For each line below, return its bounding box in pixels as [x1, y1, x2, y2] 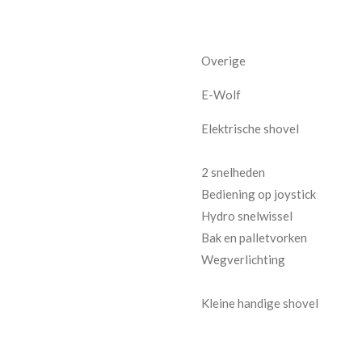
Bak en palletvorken [201, 230, 307, 245]
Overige [201, 53, 246, 68]
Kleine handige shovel [201, 296, 318, 310]
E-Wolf [201, 87, 241, 102]
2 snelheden [201, 165, 265, 179]
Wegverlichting [201, 252, 285, 267]
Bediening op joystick [201, 187, 316, 201]
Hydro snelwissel [201, 208, 293, 223]
